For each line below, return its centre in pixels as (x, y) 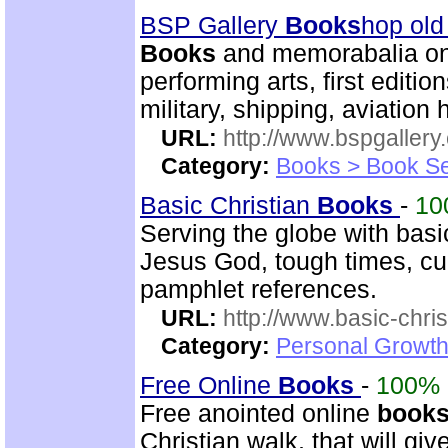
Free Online (209, 385)
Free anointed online (258, 413)
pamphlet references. (258, 289)
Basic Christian (228, 205)
